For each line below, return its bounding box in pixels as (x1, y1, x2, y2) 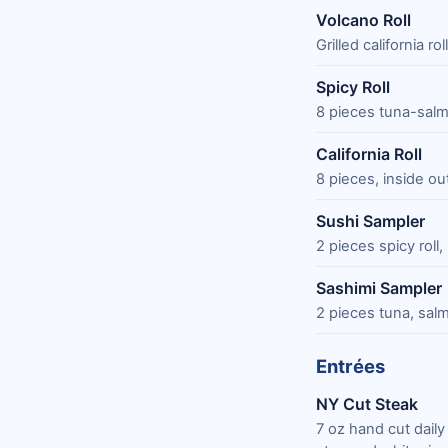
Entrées (316, 354, 385, 377)
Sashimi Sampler (316, 277, 442, 298)
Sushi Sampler (316, 210, 425, 231)
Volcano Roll (316, 9, 411, 30)
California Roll (316, 143, 422, 164)
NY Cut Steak (316, 393, 418, 414)
